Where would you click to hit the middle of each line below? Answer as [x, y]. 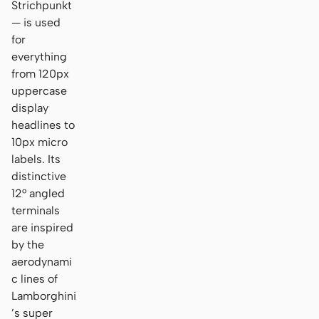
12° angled [38, 193]
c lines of [35, 278]
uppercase [39, 90]
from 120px [40, 73]
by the [28, 244]
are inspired [42, 227]
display [30, 108]
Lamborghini [44, 296]
